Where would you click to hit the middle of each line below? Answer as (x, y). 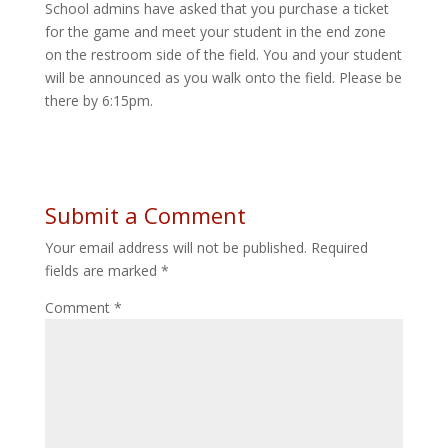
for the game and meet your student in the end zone (215, 31)
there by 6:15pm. (98, 100)
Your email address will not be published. (175, 247)
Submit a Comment (145, 214)
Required (339, 247)
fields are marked (102, 270)
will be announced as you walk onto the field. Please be (223, 77)
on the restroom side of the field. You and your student (223, 54)
